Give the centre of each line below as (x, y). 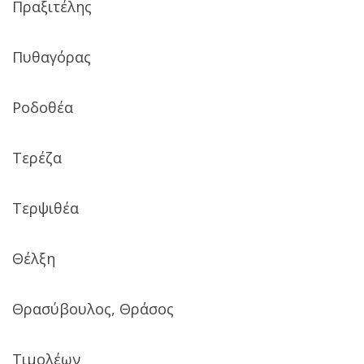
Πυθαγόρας (52, 56)
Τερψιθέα (45, 208)
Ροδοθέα (43, 107)
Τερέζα (37, 157)
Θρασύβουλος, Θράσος (93, 308)
